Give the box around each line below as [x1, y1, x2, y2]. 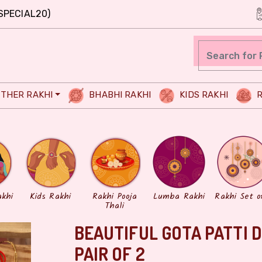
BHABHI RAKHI [87, 89, 151, 101]
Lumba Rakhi [153, 189, 205, 203]
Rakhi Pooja [92, 189, 137, 203]
